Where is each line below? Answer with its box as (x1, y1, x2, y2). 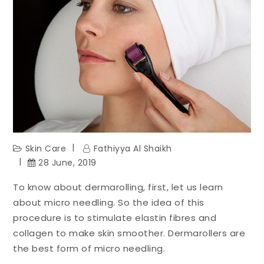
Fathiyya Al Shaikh (93, 142, 172, 154)
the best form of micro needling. (13, 242, 166, 255)
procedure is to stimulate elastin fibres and (13, 212, 217, 225)
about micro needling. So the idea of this (13, 196, 204, 209)
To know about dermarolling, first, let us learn (13, 181, 223, 194)
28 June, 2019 (38, 156, 97, 169)
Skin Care (25, 142, 67, 154)
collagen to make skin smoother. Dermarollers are (13, 227, 246, 240)
